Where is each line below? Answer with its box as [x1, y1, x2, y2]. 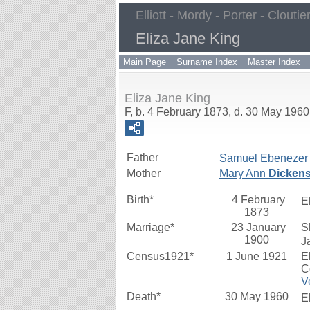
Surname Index [176, 57, 237, 67]
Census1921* [127, 250, 194, 262]
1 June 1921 [226, 250, 290, 262]
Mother [127, 167, 161, 179]
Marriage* [127, 221, 174, 233]
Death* [127, 291, 161, 302]
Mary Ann [219, 167, 268, 179]
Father [127, 152, 158, 163]
